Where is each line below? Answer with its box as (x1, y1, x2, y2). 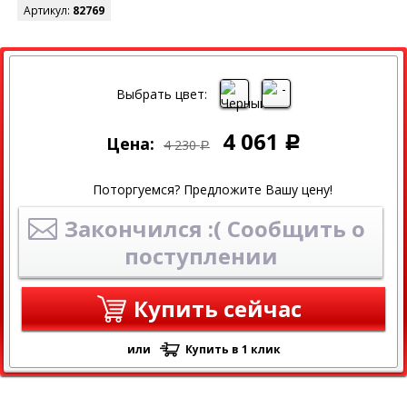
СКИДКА (36, 49, 77, 63)
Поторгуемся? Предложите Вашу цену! (93, 181, 333, 199)
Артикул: (24, 3, 73, 19)
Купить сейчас (133, 293, 302, 324)
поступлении (124, 241, 278, 272)
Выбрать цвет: (116, 84, 207, 103)
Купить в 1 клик (184, 342, 281, 358)
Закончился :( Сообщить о (64, 213, 365, 244)
